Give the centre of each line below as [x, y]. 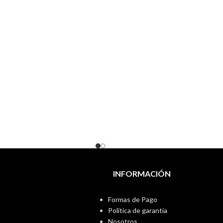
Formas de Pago [132, 199]
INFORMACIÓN [142, 173]
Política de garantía [137, 210]
